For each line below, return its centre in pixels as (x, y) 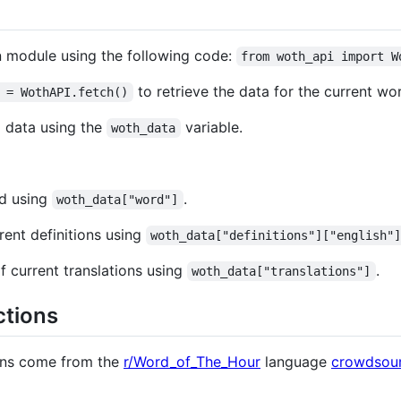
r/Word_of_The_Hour (192, 362)
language (296, 362)
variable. (211, 127)
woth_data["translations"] (282, 271)
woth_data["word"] (118, 199)
